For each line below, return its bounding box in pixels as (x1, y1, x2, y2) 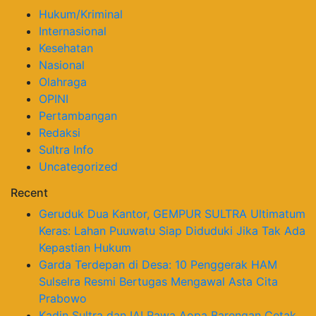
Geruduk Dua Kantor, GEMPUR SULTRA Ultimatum (39, 206, 305, 221)
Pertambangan (39, 108, 117, 123)
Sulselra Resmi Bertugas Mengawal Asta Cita (39, 274, 278, 288)
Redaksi (39, 125, 80, 140)
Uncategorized (39, 159, 118, 174)
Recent (11, 185, 48, 200)
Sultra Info (39, 142, 94, 157)
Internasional (39, 23, 107, 38)
